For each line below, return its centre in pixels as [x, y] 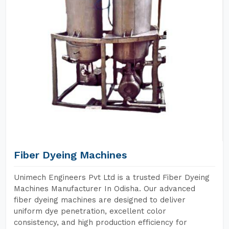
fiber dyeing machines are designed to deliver [100, 200]
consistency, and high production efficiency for [100, 222]
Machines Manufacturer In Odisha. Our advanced [105, 189]
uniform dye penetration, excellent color [90, 211]
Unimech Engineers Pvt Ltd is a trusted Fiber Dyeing [112, 177]
